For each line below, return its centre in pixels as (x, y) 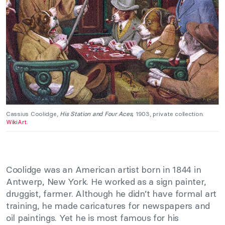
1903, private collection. (169, 114)
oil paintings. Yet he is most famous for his (93, 218)
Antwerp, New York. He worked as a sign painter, (106, 182)
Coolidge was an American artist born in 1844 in (104, 170)
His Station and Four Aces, (97, 114)
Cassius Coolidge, (33, 114)
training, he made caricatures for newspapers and (108, 206)
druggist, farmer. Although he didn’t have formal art (111, 194)
